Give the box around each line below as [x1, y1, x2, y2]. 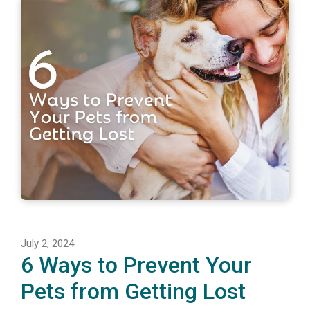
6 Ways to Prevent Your [21, 251, 252, 278]
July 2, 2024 [21, 237, 74, 250]
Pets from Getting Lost [21, 277, 246, 304]
